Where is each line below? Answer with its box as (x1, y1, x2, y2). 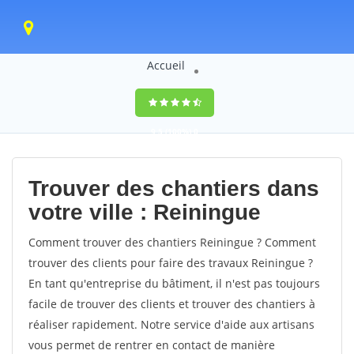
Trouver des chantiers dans (28, 176, 319, 201)
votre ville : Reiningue (28, 200, 261, 224)
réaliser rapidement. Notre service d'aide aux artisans (28, 317, 314, 332)
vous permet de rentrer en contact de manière (28, 337, 275, 352)
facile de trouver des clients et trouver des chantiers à (28, 296, 315, 311)
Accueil (146, 58, 185, 73)
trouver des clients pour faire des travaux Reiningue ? (28, 255, 313, 270)
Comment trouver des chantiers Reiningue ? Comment (28, 235, 316, 250)
